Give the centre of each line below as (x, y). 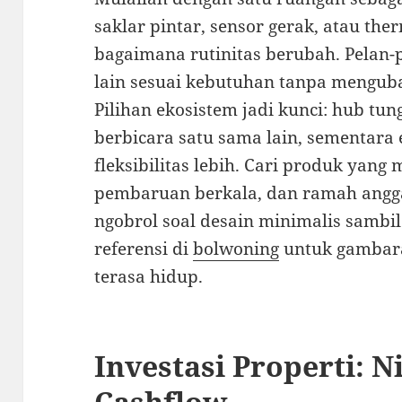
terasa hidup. (149, 277)
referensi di (144, 249)
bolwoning (236, 249)
